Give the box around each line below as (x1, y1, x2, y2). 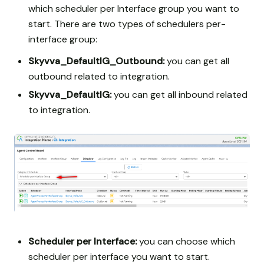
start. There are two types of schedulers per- (28, 17, 226, 30)
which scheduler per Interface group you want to (28, 2, 239, 15)
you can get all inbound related (111, 88, 247, 101)
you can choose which (137, 235, 235, 247)
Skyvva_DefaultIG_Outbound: (28, 54, 164, 67)
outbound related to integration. (28, 70, 170, 82)
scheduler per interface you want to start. (28, 250, 210, 263)
